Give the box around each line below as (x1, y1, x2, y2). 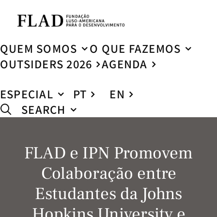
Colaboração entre (41, 163, 176, 185)
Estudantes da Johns (35, 183, 182, 205)
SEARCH (21, 102, 66, 117)
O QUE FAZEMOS (90, 41, 181, 56)
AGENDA (102, 56, 148, 72)
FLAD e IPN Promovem (24, 142, 193, 164)
